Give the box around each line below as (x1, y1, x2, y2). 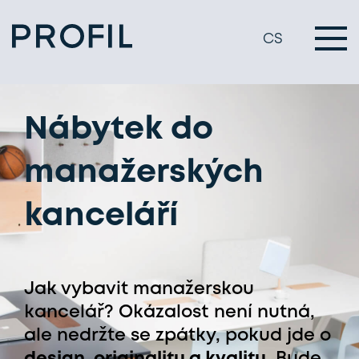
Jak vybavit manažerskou (24, 281, 254, 297)
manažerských (24, 159, 264, 188)
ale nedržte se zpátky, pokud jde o (24, 328, 331, 344)
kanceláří (24, 202, 178, 231)
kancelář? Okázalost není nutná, (24, 305, 315, 321)
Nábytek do (24, 115, 213, 144)
